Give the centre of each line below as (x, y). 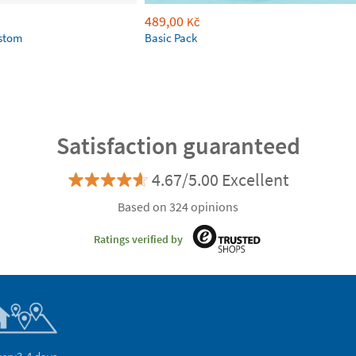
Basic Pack (171, 37)
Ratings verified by (138, 240)
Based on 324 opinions (178, 206)
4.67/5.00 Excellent (220, 179)
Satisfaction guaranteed (178, 145)
